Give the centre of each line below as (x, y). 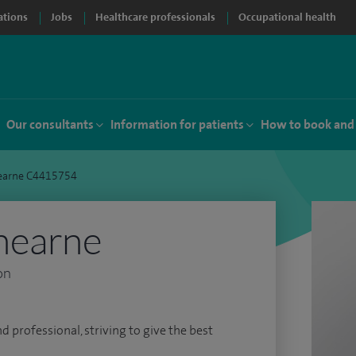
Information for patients (177, 124)
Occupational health (287, 17)
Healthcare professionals (155, 17)
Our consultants (50, 124)
